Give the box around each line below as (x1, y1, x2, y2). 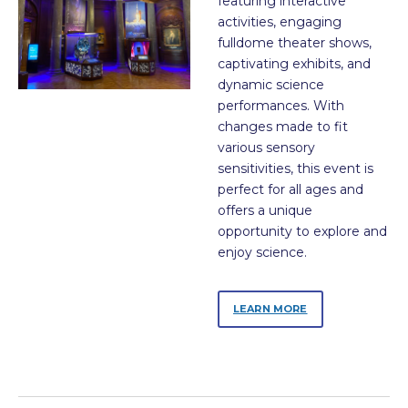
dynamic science (218, 76, 324, 94)
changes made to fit (218, 118, 348, 136)
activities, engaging (218, 14, 342, 31)
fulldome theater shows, (218, 35, 372, 52)
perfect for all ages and (218, 181, 363, 199)
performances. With (218, 97, 344, 115)
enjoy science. (218, 244, 307, 261)
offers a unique (218, 202, 312, 219)
